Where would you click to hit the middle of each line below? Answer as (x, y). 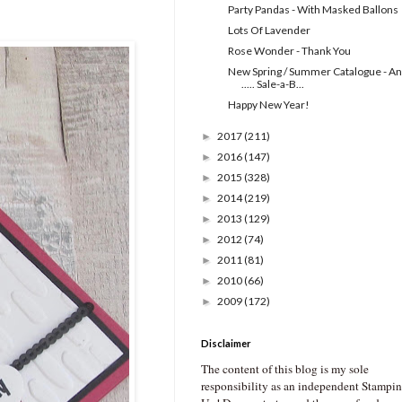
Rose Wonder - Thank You (289, 51)
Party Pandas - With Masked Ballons (313, 10)
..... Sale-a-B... (272, 84)
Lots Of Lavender (269, 31)
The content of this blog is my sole (285, 369)
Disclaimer (226, 344)
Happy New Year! (268, 105)
